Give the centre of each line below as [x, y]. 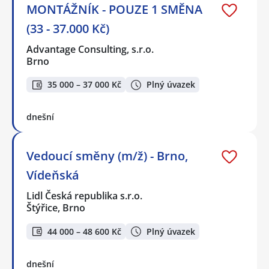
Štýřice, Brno [56, 208]
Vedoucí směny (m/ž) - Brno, [107, 156]
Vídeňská [53, 175]
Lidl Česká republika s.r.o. [85, 196]
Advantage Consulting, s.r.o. [91, 49]
